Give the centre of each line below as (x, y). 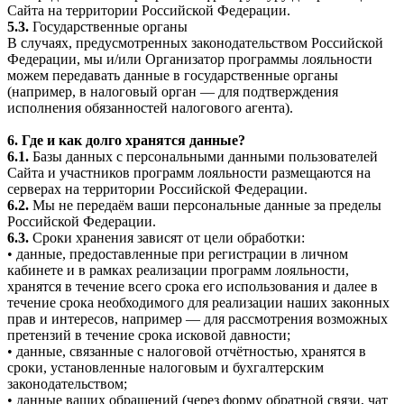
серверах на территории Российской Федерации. (157, 189)
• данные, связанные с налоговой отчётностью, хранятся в (187, 352)
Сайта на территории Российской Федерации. (149, 11)
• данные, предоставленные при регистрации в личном (178, 254)
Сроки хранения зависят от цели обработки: (167, 238)
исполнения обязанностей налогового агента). (150, 108)
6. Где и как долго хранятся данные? (126, 141)
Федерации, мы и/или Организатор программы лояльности (190, 60)
